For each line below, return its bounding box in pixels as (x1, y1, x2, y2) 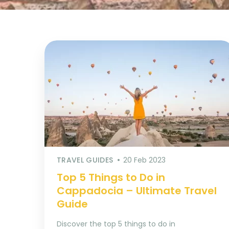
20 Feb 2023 (123, 155, 166, 165)
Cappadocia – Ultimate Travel (57, 184, 217, 198)
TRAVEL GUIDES (57, 155, 113, 165)
